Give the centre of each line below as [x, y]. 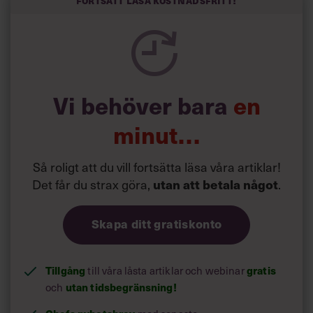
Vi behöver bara [143, 105]
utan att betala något [216, 184]
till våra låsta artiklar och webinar [166, 270]
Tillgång [66, 270]
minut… [156, 134]
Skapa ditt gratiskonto [156, 223]
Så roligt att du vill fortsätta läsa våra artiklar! [156, 166]
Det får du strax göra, [93, 184]
